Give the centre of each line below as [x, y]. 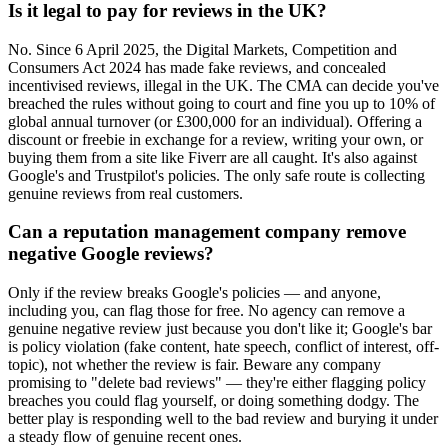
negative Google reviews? [111, 254]
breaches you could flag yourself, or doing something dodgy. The [213, 401]
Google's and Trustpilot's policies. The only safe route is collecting [216, 175]
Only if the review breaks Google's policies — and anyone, [194, 293]
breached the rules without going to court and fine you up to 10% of [221, 103]
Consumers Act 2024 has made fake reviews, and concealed [197, 67]
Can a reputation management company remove [207, 232]
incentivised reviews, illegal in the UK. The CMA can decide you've [223, 85]
